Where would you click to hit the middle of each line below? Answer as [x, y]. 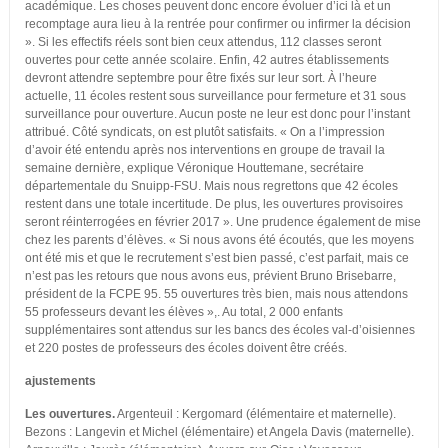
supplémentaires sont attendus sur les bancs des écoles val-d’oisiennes [219, 330]
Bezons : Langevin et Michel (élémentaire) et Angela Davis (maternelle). [219, 432]
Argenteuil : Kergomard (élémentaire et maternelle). [255, 414]
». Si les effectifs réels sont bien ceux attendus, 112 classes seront [202, 42]
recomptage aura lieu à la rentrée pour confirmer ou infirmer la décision [217, 24]
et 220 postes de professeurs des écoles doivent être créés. [185, 348]
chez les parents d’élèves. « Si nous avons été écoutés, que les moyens [219, 240]
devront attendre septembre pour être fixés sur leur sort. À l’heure [200, 78]
